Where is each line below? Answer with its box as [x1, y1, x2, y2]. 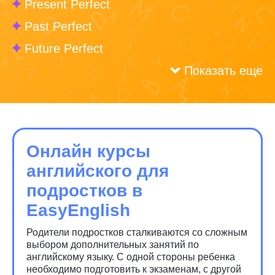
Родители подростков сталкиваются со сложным [26, 227, 247, 238]
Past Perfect [25, 20, 92, 33]
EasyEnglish [26, 201, 130, 220]
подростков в [26, 181, 142, 200]
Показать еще [184, 64, 263, 77]
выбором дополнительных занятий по [26, 239, 199, 250]
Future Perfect [25, 42, 103, 55]
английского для [26, 161, 169, 180]
